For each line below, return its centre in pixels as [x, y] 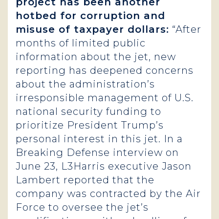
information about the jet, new [96, 57]
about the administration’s [85, 84]
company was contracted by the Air [108, 194]
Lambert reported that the [85, 180]
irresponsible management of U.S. [105, 98]
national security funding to [88, 111]
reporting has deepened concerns [105, 70]
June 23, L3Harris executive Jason [104, 166]
